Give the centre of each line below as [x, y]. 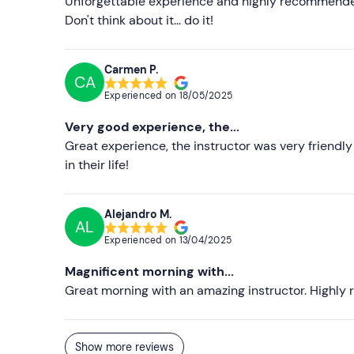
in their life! [97, 165]
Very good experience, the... [152, 127]
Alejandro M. [138, 214]
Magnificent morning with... [149, 271]
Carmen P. [132, 69]
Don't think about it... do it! [139, 20]
